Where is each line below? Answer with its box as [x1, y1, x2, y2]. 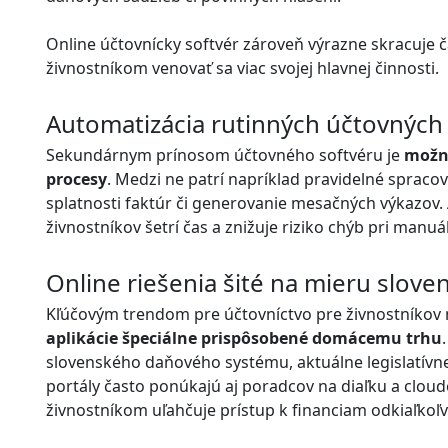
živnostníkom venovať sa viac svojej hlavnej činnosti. [46, 57, 439, 80]
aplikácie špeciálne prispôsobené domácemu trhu [46, 326, 442, 349]
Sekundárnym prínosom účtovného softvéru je [46, 143, 404, 166]
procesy [46, 167, 107, 190]
